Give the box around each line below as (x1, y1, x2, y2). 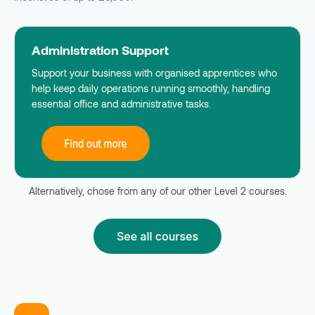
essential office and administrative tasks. (32, 97, 211, 110)
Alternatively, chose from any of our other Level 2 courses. (28, 184, 287, 197)
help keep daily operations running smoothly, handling (32, 82, 270, 94)
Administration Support (32, 41, 169, 58)
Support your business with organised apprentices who (32, 66, 277, 79)
